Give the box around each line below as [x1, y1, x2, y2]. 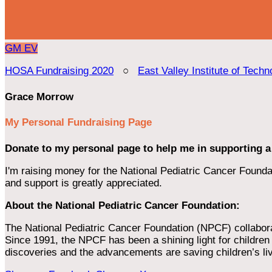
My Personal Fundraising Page [5, 117, 152, 129]
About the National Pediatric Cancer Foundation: [5, 199, 243, 211]
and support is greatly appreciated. [5, 177, 162, 189]
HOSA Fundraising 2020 [5, 65, 114, 76]
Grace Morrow [5, 90, 73, 103]
